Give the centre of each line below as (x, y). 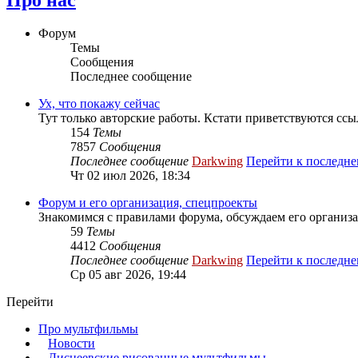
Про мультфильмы (88, 329)
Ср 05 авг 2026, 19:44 (128, 275)
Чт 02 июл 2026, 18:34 (130, 176)
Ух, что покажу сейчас (99, 104)
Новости (72, 344)
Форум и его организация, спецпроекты (148, 203)
